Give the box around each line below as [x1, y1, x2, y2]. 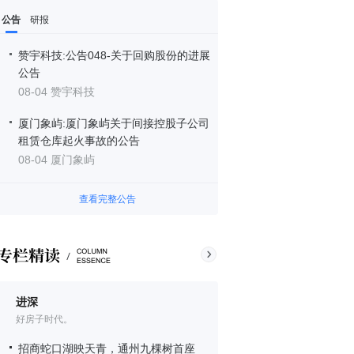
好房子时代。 [16, 314, 73, 325]
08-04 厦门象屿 [18, 153, 95, 166]
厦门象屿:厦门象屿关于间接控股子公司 [18, 117, 209, 130]
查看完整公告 [79, 194, 136, 205]
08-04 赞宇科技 [18, 85, 95, 98]
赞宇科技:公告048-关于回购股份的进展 [18, 49, 210, 62]
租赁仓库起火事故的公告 [18, 134, 140, 147]
